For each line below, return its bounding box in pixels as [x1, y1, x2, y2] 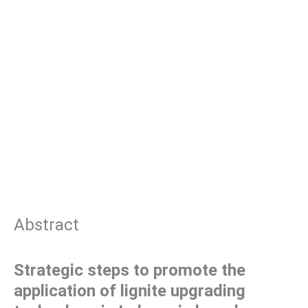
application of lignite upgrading [14, 281, 245, 301]
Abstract [14, 215, 79, 235]
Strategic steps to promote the [14, 261, 245, 280]
